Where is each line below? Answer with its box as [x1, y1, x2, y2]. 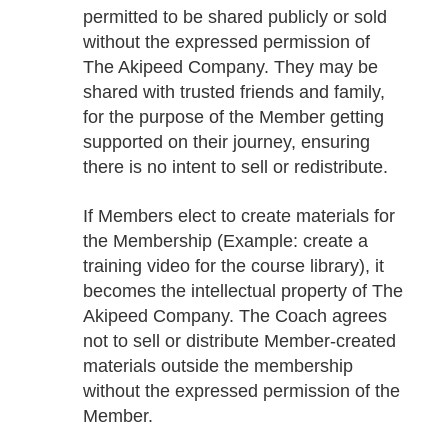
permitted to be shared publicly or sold [82, 7, 387, 28]
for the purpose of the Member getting [82, 107, 384, 128]
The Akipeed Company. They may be [82, 57, 378, 78]
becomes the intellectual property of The [82, 280, 403, 301]
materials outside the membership [82, 355, 353, 376]
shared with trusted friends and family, [82, 82, 385, 103]
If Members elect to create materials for [82, 205, 395, 226]
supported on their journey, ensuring [82, 132, 370, 153]
